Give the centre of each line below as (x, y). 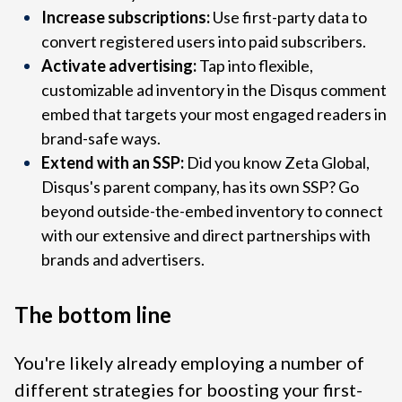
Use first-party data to (290, 17)
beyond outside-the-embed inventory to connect (212, 211)
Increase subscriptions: (127, 17)
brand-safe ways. (101, 139)
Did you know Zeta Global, (277, 163)
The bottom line (93, 315)
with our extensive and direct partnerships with (206, 236)
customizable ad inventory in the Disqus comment (214, 90)
